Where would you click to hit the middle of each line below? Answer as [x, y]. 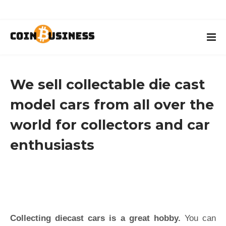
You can [198, 218]
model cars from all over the [112, 105]
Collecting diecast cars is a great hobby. [95, 218]
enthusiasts [52, 145]
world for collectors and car [110, 125]
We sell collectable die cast [107, 84]
